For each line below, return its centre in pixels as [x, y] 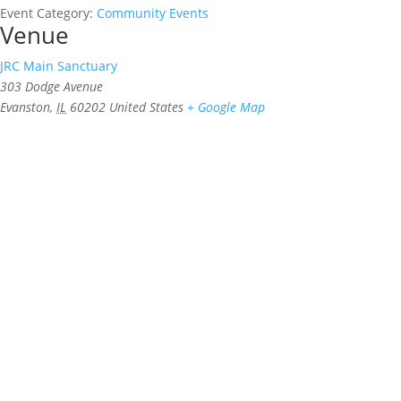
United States [146, 107]
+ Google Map [226, 107]
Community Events [153, 13]
